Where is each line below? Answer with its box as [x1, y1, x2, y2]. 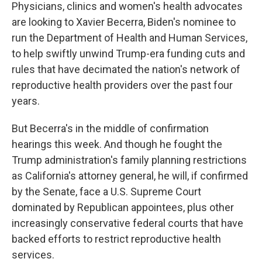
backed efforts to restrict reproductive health [12, 233, 221, 245]
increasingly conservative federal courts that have [12, 217, 243, 229]
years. [12, 95, 40, 107]
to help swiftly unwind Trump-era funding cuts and [12, 47, 245, 60]
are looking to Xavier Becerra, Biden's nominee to [12, 16, 236, 28]
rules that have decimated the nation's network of [12, 63, 240, 75]
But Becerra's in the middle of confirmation [12, 122, 209, 135]
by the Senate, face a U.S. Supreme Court [12, 185, 201, 198]
